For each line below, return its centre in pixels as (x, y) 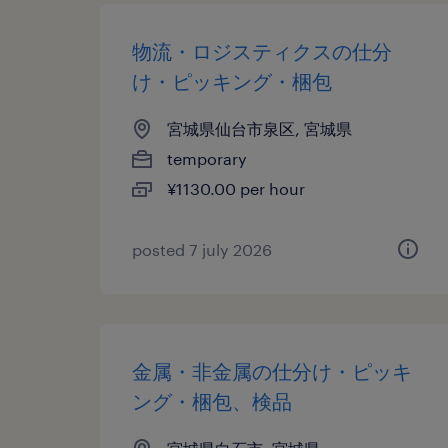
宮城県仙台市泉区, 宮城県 (259, 128)
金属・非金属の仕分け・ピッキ (272, 371)
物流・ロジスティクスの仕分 (262, 51)
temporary (207, 158)
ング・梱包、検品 (212, 401)
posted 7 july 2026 (202, 249)
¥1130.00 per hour (236, 188)
